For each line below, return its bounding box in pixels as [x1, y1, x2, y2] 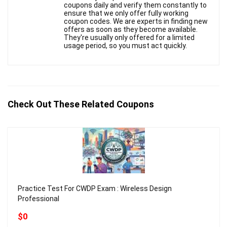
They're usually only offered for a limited [64, 33, 195, 42]
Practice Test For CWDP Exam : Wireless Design [18, 184, 172, 193]
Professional [18, 195, 59, 203]
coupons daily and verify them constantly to [64, 1, 207, 9]
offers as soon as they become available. [64, 25, 198, 33]
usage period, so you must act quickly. [64, 42, 187, 50]
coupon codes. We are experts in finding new [64, 17, 208, 25]
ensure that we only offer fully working [64, 9, 188, 17]
